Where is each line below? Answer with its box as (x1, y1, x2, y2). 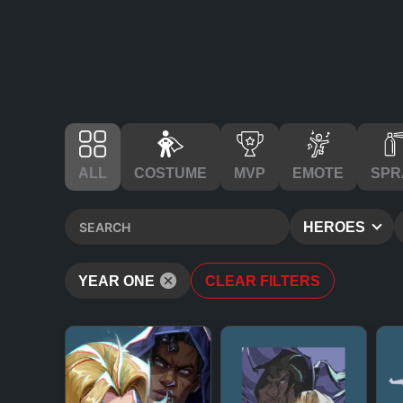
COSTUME (134, 166, 207, 181)
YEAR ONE (78, 273, 155, 289)
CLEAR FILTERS (205, 273, 320, 289)
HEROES (303, 219, 369, 235)
